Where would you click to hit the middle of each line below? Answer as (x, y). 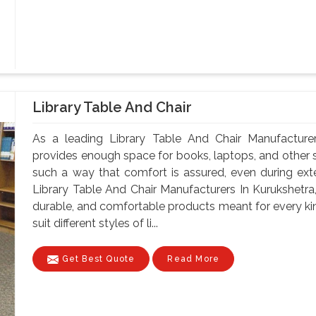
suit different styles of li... (96, 223)
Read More (194, 259)
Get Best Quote (97, 259)
